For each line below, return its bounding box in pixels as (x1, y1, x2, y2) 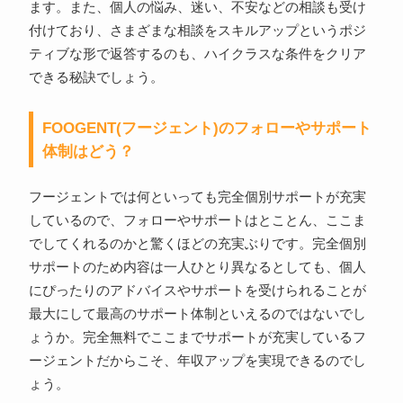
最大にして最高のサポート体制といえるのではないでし (28, 307, 366, 322)
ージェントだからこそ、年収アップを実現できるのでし (28, 354, 366, 369)
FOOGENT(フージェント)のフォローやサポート (41, 119, 372, 138)
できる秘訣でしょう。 (28, 70, 164, 85)
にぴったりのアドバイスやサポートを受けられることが (28, 283, 366, 299)
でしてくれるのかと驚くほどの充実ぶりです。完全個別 (28, 237, 366, 252)
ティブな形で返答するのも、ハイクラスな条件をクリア (28, 47, 366, 62)
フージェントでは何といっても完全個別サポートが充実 (28, 190, 366, 205)
